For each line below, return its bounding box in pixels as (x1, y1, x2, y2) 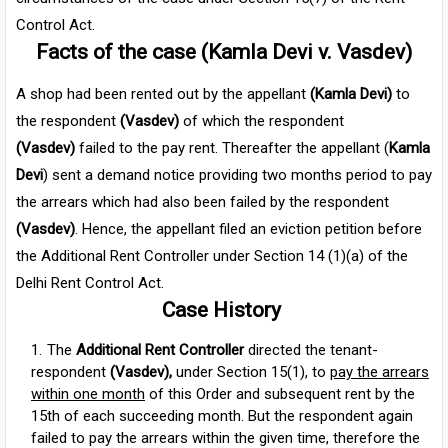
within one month (31, 385, 145, 404)
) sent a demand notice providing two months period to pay (43, 166, 432, 185)
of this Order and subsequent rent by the (145, 385, 415, 404)
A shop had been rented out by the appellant (16, 85, 310, 104)
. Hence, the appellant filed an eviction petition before (75, 220, 422, 239)
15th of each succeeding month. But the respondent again (31, 407, 413, 426)
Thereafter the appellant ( (222, 139, 389, 158)
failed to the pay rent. (75, 139, 218, 158)
